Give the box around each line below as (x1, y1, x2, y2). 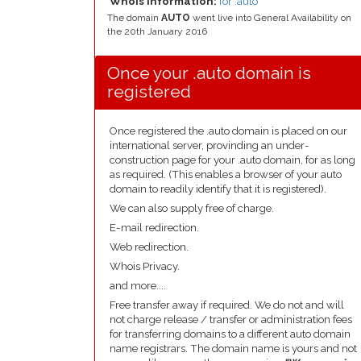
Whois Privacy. (110, 260, 180, 272)
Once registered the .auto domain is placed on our (110, 125, 347, 137)
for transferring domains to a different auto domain (110, 328, 351, 340)
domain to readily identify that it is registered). (110, 183, 326, 195)
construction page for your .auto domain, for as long (110, 154, 355, 166)
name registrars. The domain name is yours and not (110, 342, 357, 355)
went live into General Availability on (190, 12, 351, 23)
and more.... (110, 280, 166, 292)
